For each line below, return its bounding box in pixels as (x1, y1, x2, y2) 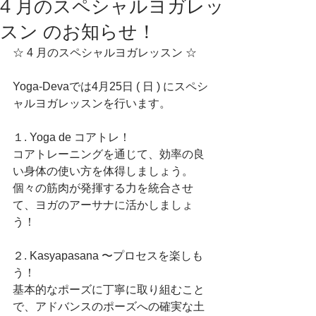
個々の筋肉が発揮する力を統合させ (13, 182, 193, 194)
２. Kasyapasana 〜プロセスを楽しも (13, 250, 203, 262)
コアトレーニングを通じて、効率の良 (13, 148, 205, 160)
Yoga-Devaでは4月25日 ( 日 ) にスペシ (13, 80, 208, 92)
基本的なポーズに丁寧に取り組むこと (13, 284, 205, 296)
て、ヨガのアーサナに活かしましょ (13, 199, 193, 211)
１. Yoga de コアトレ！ (13, 131, 133, 143)
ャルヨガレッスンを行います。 (13, 97, 171, 109)
